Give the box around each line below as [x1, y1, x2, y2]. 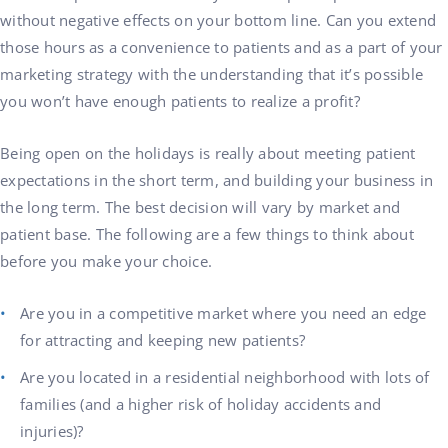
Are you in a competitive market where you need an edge [20, 303, 427, 323]
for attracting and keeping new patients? [20, 330, 305, 350]
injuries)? [20, 421, 84, 441]
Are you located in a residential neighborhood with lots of [20, 367, 430, 387]
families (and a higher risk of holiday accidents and [20, 394, 381, 414]
